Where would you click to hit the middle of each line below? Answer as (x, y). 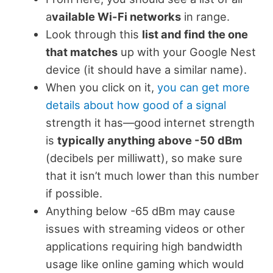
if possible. (74, 193)
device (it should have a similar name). (146, 70)
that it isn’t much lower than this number (152, 176)
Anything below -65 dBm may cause (140, 211)
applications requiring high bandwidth (144, 246)
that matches (81, 52)
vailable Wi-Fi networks (116, 17)
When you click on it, (101, 87)
